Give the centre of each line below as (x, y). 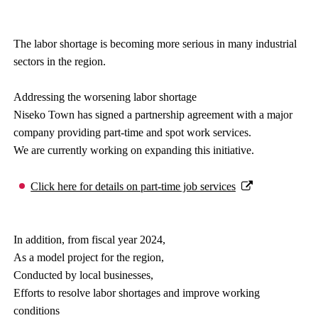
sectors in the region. (60, 61)
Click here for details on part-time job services (133, 186)
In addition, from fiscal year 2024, (90, 240)
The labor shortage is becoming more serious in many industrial (155, 44)
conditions (37, 311)
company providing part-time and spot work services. (133, 132)
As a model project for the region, (89, 257)
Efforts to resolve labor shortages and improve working (137, 293)
